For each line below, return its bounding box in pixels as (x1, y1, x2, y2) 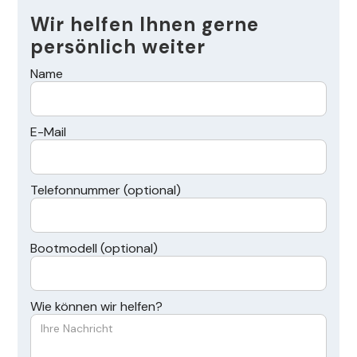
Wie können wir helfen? (30, 298, 163, 316)
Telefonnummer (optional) (30, 182, 182, 199)
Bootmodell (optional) (30, 240, 159, 257)
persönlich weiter (30, 34, 206, 60)
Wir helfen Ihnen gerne (30, 12, 260, 37)
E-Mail (30, 124, 67, 141)
